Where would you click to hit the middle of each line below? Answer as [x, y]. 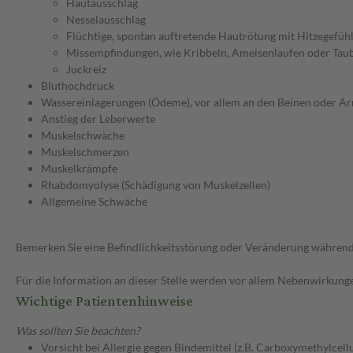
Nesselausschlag [106, 20]
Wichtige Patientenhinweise [104, 302]
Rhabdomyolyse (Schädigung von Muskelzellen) [156, 185]
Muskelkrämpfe [79, 169]
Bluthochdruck [78, 86]
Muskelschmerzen [85, 152]
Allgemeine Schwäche [94, 202]
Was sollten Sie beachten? [78, 331]
